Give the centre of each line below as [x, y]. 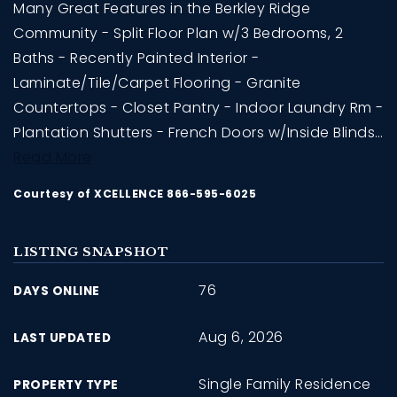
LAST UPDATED [62, 338]
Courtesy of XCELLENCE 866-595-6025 [135, 193]
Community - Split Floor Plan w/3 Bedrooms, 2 [178, 33]
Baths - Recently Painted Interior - [136, 58]
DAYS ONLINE [57, 291]
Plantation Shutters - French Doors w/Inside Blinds [194, 132]
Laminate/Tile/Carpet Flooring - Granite [157, 82]
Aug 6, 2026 [241, 337]
